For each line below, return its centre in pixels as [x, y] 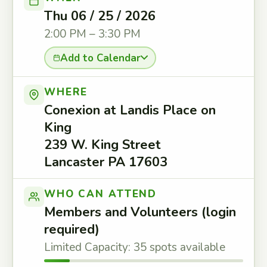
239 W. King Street [103, 145]
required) [72, 229]
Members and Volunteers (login [140, 212]
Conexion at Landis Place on [130, 110]
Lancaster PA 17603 [106, 162]
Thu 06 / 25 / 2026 [100, 16]
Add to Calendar [100, 58]
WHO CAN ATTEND [101, 194]
